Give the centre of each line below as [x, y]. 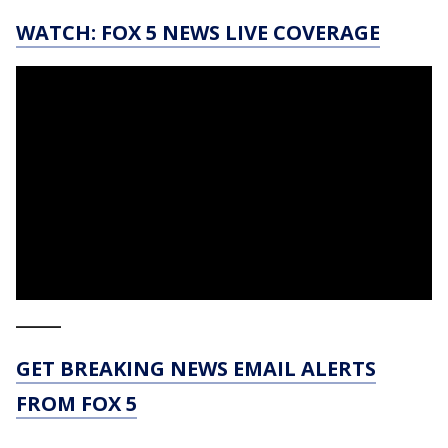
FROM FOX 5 [76, 404]
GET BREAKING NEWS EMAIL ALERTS [196, 369]
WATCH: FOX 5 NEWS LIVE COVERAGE [198, 33]
